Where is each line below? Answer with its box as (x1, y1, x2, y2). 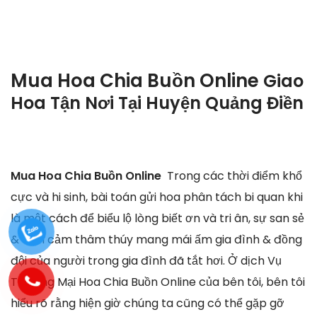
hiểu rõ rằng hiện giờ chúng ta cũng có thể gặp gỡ (11, 295, 284, 312)
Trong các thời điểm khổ (167, 168, 302, 185)
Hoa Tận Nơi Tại (11, 91, 146, 115)
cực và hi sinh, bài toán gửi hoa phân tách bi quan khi (11, 189, 303, 206)
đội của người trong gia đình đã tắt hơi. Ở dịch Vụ (11, 253, 282, 270)
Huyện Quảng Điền (146, 91, 304, 115)
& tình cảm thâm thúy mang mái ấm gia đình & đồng (11, 231, 302, 248)
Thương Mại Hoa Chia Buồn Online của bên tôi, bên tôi (11, 274, 305, 291)
